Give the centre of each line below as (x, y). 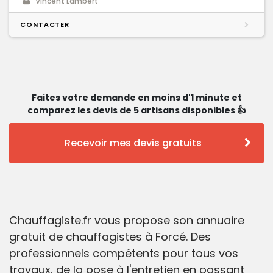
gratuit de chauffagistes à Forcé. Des (110, 237)
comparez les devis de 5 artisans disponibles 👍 (136, 111)
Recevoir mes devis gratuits (133, 143)
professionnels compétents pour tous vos (124, 253)
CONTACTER (45, 25)
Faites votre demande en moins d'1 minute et (136, 98)
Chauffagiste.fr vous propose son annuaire (127, 221)
